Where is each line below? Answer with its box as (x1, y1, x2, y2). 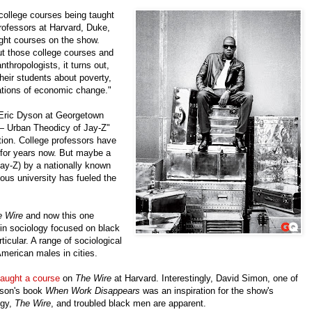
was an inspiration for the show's (143, 286, 274, 297)
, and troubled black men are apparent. (51, 298, 206, 309)
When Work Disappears (45, 286, 143, 297)
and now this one (26, 210, 94, 221)
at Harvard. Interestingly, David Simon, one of (114, 273, 298, 284)
